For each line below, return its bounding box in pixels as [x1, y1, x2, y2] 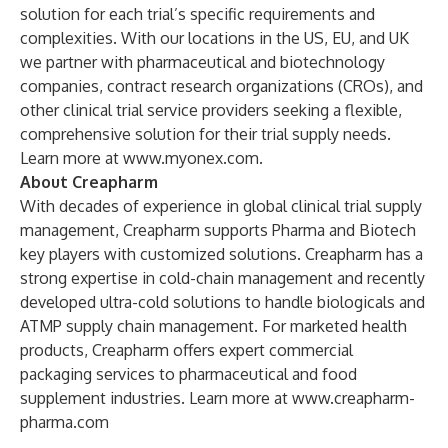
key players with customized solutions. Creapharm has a [20, 244, 423, 264]
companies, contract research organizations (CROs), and [20, 76, 423, 96]
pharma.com [20, 412, 109, 432]
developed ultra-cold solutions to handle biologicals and [20, 292, 425, 312]
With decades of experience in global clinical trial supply [20, 196, 422, 216]
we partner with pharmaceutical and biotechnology [20, 52, 385, 72]
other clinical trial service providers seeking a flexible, [20, 100, 402, 120]
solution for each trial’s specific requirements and [20, 4, 375, 24]
